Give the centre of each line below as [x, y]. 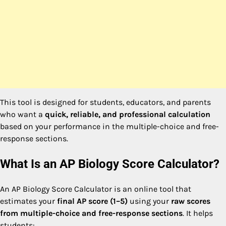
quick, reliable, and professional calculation [128, 114]
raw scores [191, 201]
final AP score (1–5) [92, 201]
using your [149, 201]
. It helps [198, 213]
